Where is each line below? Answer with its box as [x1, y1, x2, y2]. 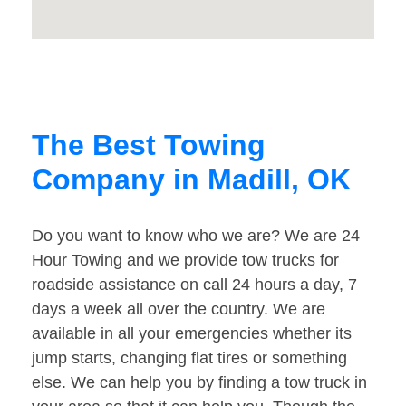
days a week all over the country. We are [32, 300, 325, 319]
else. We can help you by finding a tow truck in [32, 373, 367, 392]
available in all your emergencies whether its [32, 324, 352, 343]
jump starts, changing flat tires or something [32, 349, 347, 368]
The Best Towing [32, 129, 266, 162]
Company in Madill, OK [32, 163, 351, 197]
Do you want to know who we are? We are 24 [32, 227, 360, 246]
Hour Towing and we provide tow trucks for [32, 251, 339, 270]
